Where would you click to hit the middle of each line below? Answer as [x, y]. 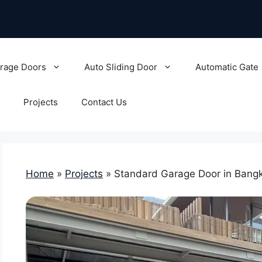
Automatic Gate [227, 67]
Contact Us [104, 102]
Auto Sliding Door [120, 67]
